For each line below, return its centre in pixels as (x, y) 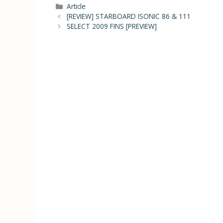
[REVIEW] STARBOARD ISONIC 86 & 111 (128, 16)
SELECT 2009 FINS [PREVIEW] (111, 26)
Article (76, 6)
